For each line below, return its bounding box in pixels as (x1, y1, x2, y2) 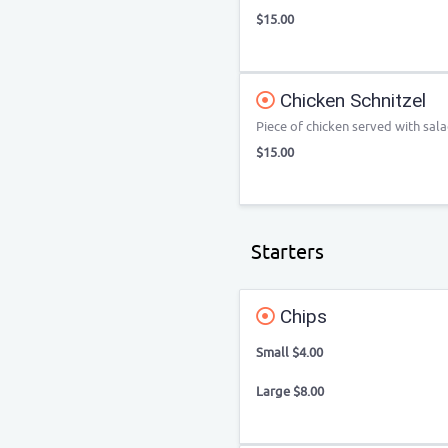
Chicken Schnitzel (275, 89, 426, 112)
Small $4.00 (256, 344, 323, 361)
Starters (251, 240, 324, 265)
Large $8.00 (256, 383, 324, 400)
